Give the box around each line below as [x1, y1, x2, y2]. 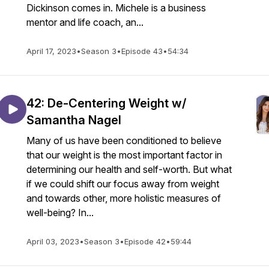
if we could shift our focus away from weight [26, 178, 219, 190]
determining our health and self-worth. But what [26, 163, 232, 175]
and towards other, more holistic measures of [26, 192, 221, 204]
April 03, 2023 [26, 237, 79, 246]
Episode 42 [124, 237, 166, 246]
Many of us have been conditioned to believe [26, 134, 222, 147]
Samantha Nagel [26, 113, 121, 127]
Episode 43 [121, 46, 163, 56]
